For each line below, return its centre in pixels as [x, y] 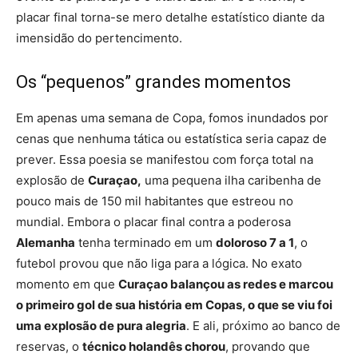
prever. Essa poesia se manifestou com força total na [165, 159]
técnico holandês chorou [154, 346]
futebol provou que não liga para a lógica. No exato [159, 263]
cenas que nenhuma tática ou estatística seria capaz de [171, 138]
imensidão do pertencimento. [99, 38]
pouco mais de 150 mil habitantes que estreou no [155, 201]
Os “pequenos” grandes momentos [153, 82]
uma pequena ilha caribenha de [231, 180]
